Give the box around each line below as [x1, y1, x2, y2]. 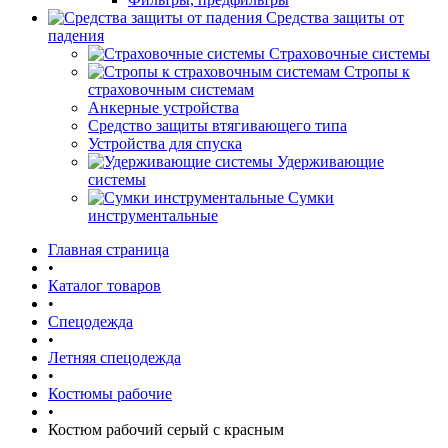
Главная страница [48, 241, 169, 258]
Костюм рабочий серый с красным [48, 421, 284, 438]
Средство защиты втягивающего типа [88, 117, 347, 134]
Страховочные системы [269, 45, 430, 62]
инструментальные [88, 207, 218, 224]
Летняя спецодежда [48, 349, 181, 366]
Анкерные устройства [88, 99, 239, 116]
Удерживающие [277, 153, 384, 170]
